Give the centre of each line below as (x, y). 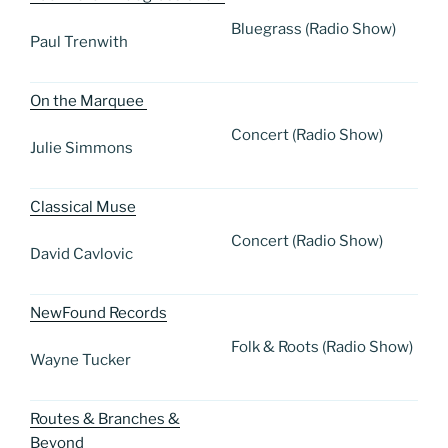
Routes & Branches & (105, 419)
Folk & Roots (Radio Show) (322, 347)
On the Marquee (88, 101)
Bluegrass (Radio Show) (313, 29)
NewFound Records (98, 313)
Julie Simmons (83, 147)
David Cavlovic (83, 253)
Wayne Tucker (80, 359)
